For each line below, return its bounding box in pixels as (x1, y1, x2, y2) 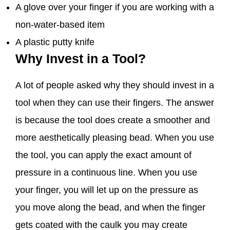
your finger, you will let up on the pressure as (15, 185, 198, 196)
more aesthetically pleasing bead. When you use (15, 132, 214, 143)
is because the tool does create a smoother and (15, 115, 210, 126)
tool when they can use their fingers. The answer (15, 98, 214, 108)
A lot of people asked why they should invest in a (15, 80, 214, 91)
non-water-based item (15, 20, 105, 30)
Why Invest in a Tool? (15, 51, 146, 66)
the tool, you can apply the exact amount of (15, 150, 191, 161)
